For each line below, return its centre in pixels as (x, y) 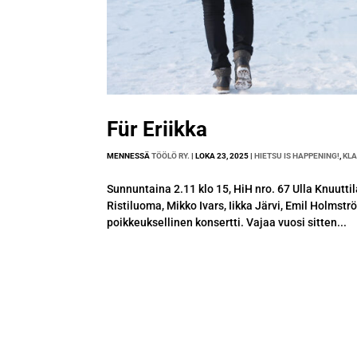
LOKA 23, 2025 (222, 155)
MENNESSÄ (129, 155)
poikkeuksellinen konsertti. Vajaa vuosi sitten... (227, 222)
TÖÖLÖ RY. (171, 155)
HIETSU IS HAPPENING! (297, 155)
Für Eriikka (157, 129)
